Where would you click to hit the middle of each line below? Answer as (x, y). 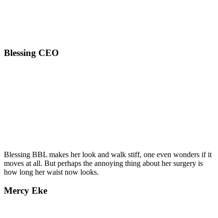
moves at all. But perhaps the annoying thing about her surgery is (103, 163)
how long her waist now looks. (51, 172)
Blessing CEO (31, 53)
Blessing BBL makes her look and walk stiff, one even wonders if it (108, 154)
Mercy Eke (26, 191)
